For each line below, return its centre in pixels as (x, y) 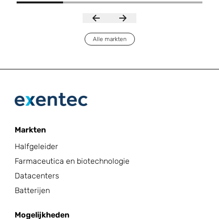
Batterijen (32, 191)
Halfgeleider (36, 147)
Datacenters (37, 176)
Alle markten (109, 39)
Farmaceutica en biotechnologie (72, 161)
